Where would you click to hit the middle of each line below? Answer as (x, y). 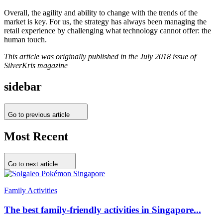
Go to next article (33, 164)
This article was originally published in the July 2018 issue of (100, 56)
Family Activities (31, 191)
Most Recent (36, 136)
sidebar (23, 86)
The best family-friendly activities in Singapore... (103, 210)
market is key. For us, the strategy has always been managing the (105, 21)
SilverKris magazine (36, 65)
